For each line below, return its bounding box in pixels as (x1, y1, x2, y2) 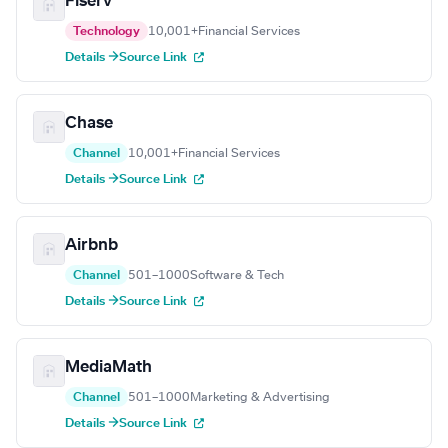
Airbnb (65, 237, 118, 254)
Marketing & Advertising (190, 391, 330, 404)
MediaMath (65, 359, 152, 376)
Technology (73, 25, 140, 38)
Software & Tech (190, 269, 284, 282)
